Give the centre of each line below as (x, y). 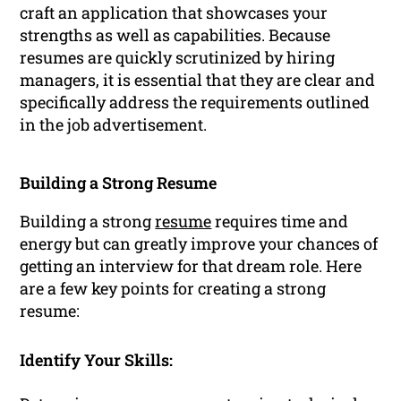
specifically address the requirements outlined (195, 102)
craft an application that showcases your (174, 13)
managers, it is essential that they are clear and (198, 80)
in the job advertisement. (114, 125)
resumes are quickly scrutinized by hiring (178, 58)
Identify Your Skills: (97, 360)
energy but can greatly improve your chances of (199, 244)
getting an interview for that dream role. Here (191, 266)
